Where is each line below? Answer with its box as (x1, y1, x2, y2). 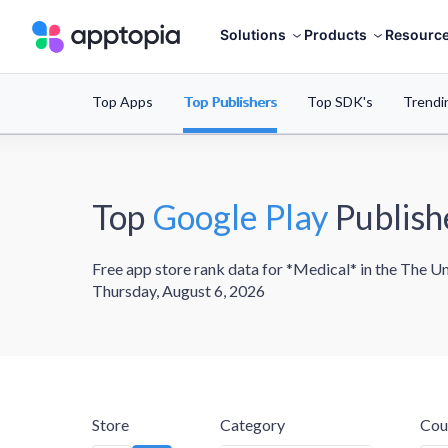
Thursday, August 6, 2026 (92, 280, 265, 300)
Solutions (220, 26, 286, 43)
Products (304, 26, 367, 43)
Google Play (152, 195, 328, 237)
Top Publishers (183, 93, 277, 111)
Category (220, 415, 285, 435)
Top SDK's (307, 93, 373, 111)
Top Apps (92, 93, 153, 111)
